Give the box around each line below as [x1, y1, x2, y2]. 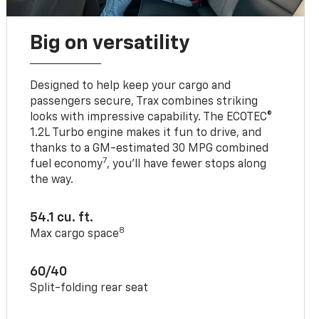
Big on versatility [30, 33, 190, 53]
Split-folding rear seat [30, 282, 149, 294]
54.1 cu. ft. [30, 211, 94, 224]
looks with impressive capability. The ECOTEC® [30, 111, 273, 123]
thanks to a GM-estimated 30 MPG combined [30, 142, 269, 155]
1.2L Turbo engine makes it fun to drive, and [30, 127, 262, 139]
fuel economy [30, 158, 103, 170]
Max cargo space [30, 228, 120, 240]
